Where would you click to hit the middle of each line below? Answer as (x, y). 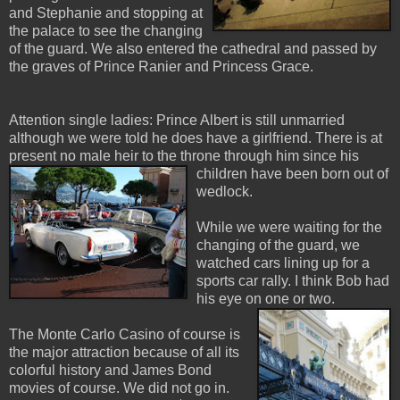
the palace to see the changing (106, 31)
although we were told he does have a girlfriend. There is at (196, 138)
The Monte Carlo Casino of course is (125, 335)
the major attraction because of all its (124, 353)
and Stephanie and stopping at (106, 13)
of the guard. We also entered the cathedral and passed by (193, 49)
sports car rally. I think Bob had (293, 281)
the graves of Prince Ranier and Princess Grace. (161, 67)
